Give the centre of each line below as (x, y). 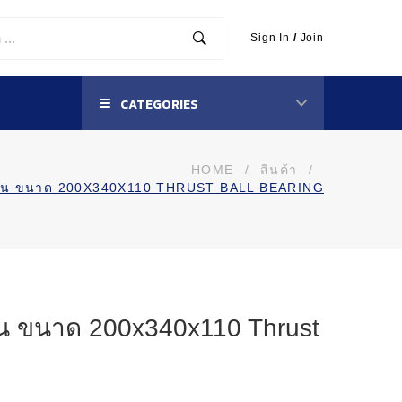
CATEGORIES (158, 105)
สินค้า (279, 170)
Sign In (271, 38)
